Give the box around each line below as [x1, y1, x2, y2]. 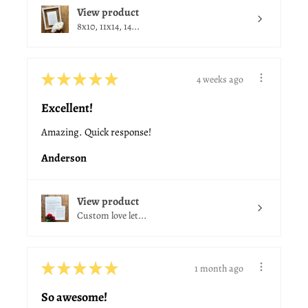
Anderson [41, 151, 87, 166]
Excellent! [41, 100, 93, 117]
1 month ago [195, 261, 243, 275]
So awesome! [41, 289, 107, 306]
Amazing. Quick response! [41, 125, 151, 140]
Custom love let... [77, 209, 146, 223]
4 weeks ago [197, 72, 243, 86]
